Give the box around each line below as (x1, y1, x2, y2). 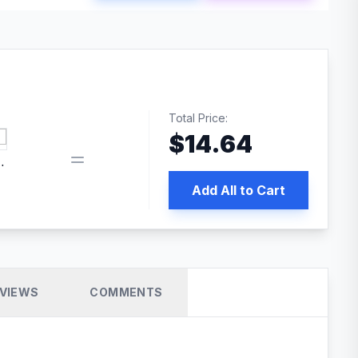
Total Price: (168, 111, 228, 125)
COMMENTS (89, 285, 163, 299)
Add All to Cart (191, 182, 285, 198)
